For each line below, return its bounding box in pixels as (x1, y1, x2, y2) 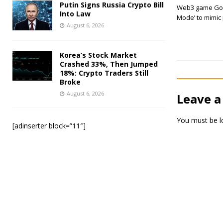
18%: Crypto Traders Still (60, 68, 148, 78)
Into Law (60, 8, 91, 18)
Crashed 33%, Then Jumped (60, 59, 158, 69)
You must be (176, 115, 220, 125)
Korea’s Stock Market (60, 50, 137, 60)
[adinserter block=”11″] (12, 120, 86, 130)
